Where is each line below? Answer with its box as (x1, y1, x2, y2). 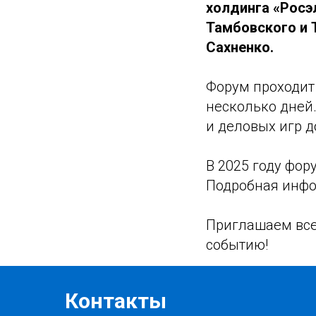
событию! (206, 236, 268, 253)
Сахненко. (206, 38, 274, 56)
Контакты (65, 288, 166, 313)
